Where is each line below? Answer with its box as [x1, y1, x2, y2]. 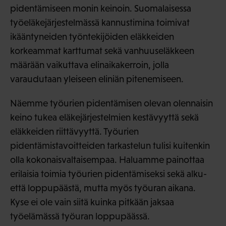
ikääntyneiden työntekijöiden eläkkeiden [10, 31, 174, 42]
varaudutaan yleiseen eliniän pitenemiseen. [10, 74, 184, 85]
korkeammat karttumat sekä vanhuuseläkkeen [10, 45, 194, 56]
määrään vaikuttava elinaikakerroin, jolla [10, 60, 169, 71]
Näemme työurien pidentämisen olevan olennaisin [10, 98, 213, 109]
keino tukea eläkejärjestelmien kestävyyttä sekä [10, 112, 199, 123]
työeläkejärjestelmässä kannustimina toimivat [10, 17, 190, 28]
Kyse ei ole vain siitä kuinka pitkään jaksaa [10, 197, 174, 208]
